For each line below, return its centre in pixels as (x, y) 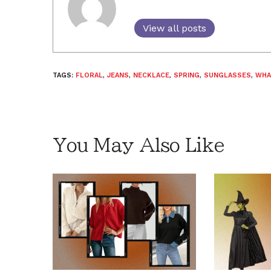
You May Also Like (139, 145)
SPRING (187, 75)
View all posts (175, 28)
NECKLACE (151, 75)
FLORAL (89, 75)
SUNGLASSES (227, 75)
